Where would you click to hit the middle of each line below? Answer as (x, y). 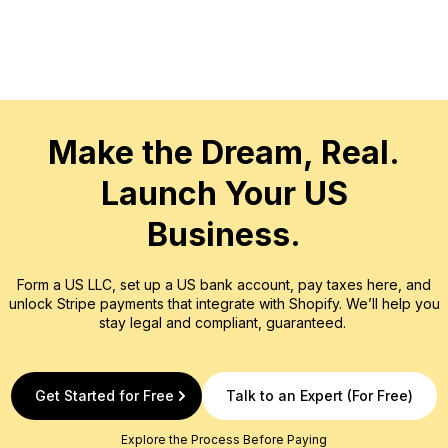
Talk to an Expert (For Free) (319, 395)
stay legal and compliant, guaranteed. (224, 322)
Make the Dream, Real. (224, 152)
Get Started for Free (104, 395)
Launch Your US (224, 193)
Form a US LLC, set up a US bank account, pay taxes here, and (224, 284)
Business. (224, 234)
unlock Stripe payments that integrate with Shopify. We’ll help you (224, 303)
